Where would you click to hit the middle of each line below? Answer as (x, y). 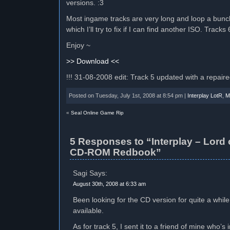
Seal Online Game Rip (97, 113)
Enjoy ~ (78, 45)
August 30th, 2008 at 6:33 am (109, 184)
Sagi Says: (90, 173)
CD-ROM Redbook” (116, 152)
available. (88, 211)
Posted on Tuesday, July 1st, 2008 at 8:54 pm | (128, 95)
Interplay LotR (205, 95)
